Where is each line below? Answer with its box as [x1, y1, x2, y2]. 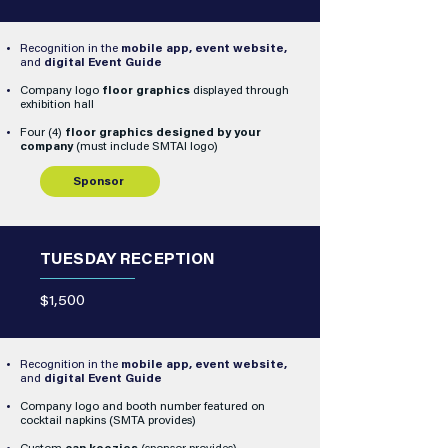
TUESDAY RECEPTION [40, 254, 216, 268]
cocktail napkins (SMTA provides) [20, 415, 196, 427]
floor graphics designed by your [65, 127, 261, 139]
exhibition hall [20, 99, 94, 111]
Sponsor [72, 175, 124, 188]
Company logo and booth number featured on [20, 401, 265, 413]
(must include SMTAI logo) [73, 141, 218, 153]
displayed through [190, 85, 289, 97]
